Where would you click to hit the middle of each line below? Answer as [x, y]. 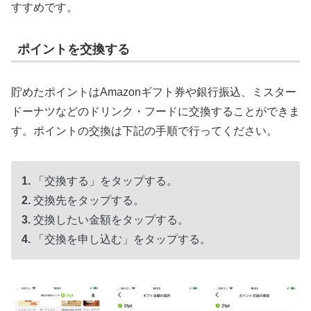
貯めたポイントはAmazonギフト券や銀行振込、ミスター [154, 92]
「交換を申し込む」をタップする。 [121, 239]
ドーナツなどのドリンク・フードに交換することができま [155, 112]
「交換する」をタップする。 [104, 180]
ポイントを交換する [74, 49]
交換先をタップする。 [87, 200]
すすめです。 [44, 8]
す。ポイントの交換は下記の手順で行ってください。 [144, 131]
